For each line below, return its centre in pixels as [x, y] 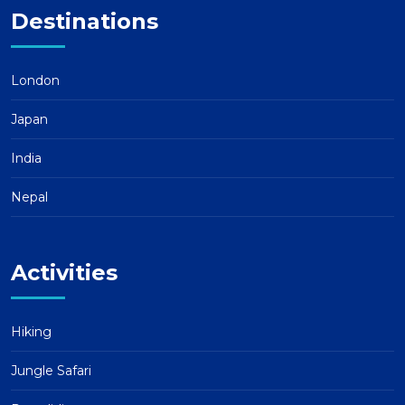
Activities [64, 273]
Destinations [85, 21]
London [35, 80]
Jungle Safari [51, 371]
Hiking [31, 332]
